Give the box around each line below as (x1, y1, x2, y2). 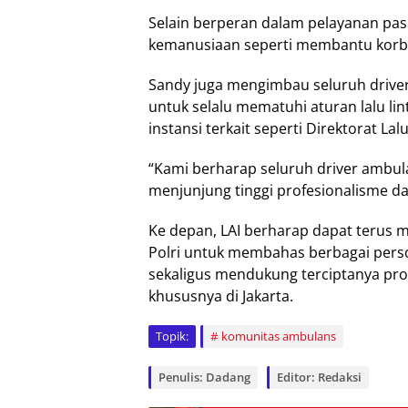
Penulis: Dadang (158, 368, 250, 385)
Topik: (156, 327, 189, 344)
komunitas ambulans (221, 327, 336, 344)
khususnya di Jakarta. (148, 285, 293, 306)
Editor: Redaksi (277, 368, 362, 385)
